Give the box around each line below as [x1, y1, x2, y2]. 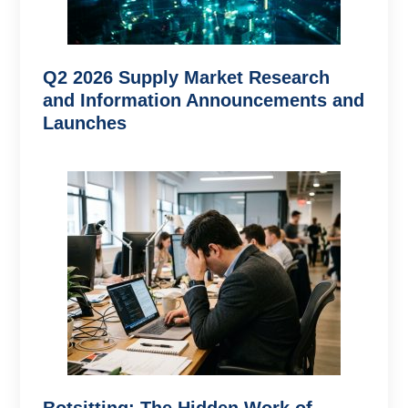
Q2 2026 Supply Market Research [43, 67, 331, 88]
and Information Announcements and [43, 90, 365, 111]
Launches [43, 113, 127, 134]
